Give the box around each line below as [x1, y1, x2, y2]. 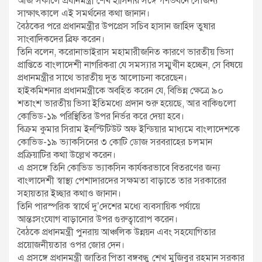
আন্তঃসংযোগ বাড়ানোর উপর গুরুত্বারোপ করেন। [18, 213, 178, 226]
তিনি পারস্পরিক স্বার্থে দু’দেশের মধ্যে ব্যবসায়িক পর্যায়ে [18, 201, 200, 213]
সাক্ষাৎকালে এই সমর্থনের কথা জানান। [18, 8, 150, 20]
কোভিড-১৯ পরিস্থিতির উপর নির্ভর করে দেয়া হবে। [18, 111, 184, 123]
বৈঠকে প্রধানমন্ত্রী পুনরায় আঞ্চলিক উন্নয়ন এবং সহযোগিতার [18, 226, 216, 239]
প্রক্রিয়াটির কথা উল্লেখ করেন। [18, 149, 116, 161]
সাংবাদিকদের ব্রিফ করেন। [18, 33, 105, 46]
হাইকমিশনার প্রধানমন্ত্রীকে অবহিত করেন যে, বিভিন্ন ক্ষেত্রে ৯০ [18, 85, 223, 97]
